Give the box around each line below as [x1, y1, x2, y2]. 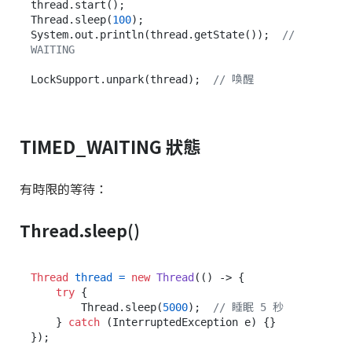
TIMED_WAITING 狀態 [20, 133, 200, 159]
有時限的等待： [20, 178, 108, 198]
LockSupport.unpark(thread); [31, 72, 213, 86]
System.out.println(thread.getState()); [31, 27, 282, 41]
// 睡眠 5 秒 [213, 300, 284, 313]
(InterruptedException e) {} [100, 315, 276, 328]
